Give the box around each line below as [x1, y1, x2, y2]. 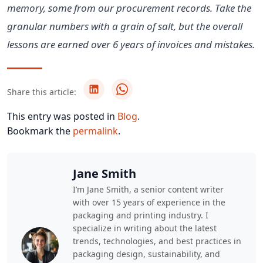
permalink [73, 124, 118, 137]
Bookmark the [7, 124, 73, 137]
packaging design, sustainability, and [73, 248, 220, 259]
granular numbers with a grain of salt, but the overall [7, 19, 242, 33]
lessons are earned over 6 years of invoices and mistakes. [7, 37, 255, 51]
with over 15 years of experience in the [73, 196, 225, 208]
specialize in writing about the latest [73, 222, 217, 234]
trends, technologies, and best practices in [73, 235, 241, 247]
